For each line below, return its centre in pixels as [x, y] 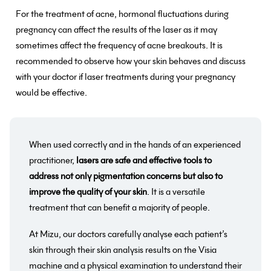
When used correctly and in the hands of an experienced [135, 144]
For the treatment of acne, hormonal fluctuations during [122, 14]
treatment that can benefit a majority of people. [119, 207]
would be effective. [51, 92]
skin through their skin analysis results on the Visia [123, 250]
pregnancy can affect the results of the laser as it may [116, 29]
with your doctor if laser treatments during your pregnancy [126, 77]
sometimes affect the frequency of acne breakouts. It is [119, 45]
